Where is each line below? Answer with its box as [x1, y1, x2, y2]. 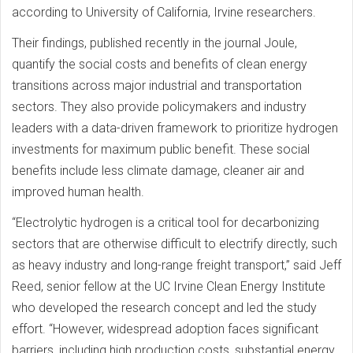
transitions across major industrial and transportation [12, 77, 302, 93]
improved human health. [12, 184, 144, 199]
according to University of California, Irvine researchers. [12, 4, 316, 20]
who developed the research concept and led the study [12, 299, 317, 315]
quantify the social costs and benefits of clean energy [12, 56, 307, 72]
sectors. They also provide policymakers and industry [12, 98, 307, 114]
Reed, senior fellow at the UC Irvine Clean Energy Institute [12, 278, 325, 294]
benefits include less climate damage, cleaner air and [12, 162, 304, 178]
